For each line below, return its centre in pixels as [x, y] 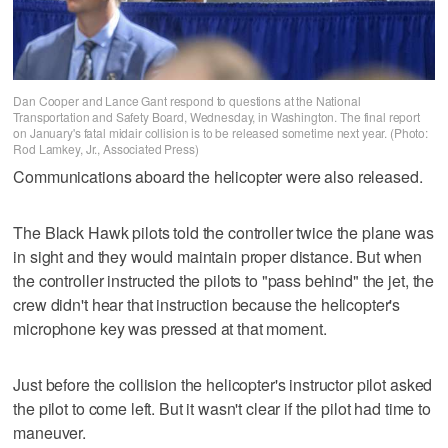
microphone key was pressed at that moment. [170, 329]
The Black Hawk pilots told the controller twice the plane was [223, 233]
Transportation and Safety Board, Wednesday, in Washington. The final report [216, 117]
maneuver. [50, 433]
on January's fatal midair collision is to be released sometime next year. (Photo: [220, 133]
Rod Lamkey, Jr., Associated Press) [106, 149]
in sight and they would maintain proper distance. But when [218, 257]
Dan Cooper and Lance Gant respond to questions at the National [187, 101]
